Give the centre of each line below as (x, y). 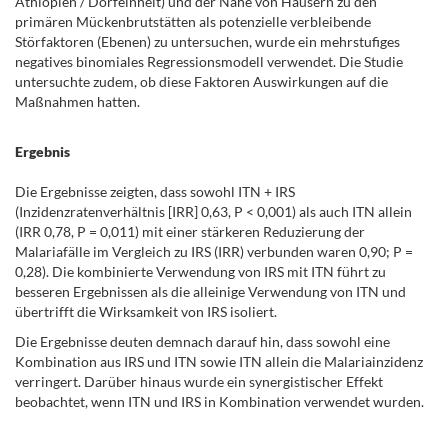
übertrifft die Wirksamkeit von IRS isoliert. (146, 311)
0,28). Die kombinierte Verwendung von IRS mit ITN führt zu (200, 271)
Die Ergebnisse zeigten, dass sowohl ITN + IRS (155, 191)
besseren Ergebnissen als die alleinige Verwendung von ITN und (210, 291)
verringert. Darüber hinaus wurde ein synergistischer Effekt (199, 381)
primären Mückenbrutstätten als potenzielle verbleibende (193, 21)
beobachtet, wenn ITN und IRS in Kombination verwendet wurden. (219, 401)
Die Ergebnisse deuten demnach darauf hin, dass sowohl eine (202, 341)
